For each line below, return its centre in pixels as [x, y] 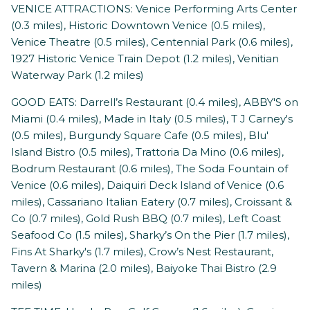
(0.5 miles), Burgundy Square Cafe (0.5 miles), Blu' [140, 136]
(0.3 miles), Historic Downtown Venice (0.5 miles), [138, 26]
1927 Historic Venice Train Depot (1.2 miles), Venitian [145, 59]
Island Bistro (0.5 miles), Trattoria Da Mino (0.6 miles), [147, 152]
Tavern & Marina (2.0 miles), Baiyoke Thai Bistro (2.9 [144, 268]
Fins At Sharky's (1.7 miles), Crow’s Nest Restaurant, [142, 252]
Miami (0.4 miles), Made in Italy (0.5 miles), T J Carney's [152, 119]
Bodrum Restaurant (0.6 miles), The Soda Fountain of [149, 169]
